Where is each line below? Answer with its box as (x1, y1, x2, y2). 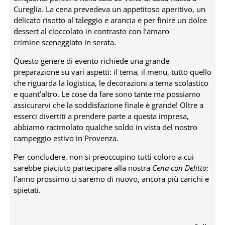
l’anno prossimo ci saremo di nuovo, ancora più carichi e (13, 174, 209, 184)
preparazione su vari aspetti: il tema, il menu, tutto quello (13, 67, 211, 77)
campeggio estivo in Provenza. (13, 133, 119, 144)
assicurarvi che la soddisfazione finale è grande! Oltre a (13, 100, 203, 110)
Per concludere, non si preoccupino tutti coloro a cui (13, 152, 194, 162)
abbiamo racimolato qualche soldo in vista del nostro (13, 122, 197, 133)
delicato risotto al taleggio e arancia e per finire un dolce (13, 15, 207, 26)
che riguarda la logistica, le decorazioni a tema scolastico (13, 78, 208, 88)
